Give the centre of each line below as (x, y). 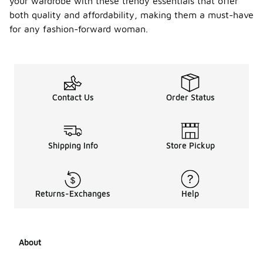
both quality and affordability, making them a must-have (131, 15)
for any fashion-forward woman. (79, 29)
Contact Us (73, 97)
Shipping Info (73, 146)
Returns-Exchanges (73, 194)
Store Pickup (190, 146)
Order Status (190, 97)
